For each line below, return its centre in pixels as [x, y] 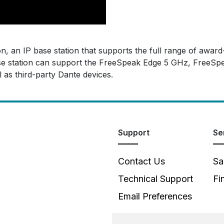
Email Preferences [155, 196]
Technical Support [155, 179]
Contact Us [141, 161]
